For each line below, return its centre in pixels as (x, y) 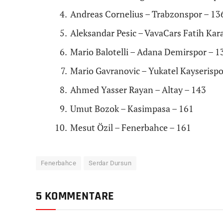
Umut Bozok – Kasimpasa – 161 (132, 109)
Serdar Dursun (110, 163)
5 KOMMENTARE (75, 196)
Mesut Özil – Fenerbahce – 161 (131, 127)
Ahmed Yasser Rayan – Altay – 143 (138, 90)
